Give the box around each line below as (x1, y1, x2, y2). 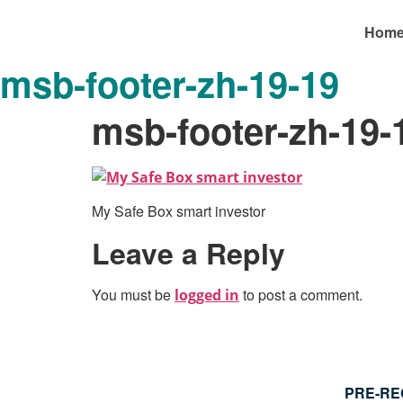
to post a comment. (239, 283, 363, 305)
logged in (175, 284, 239, 305)
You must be (92, 283, 175, 305)
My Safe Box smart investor (92, 201, 265, 222)
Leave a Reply (92, 231, 285, 273)
